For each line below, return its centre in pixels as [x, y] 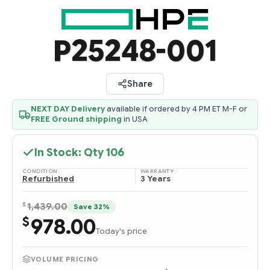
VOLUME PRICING [65, 259]
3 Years [155, 179]
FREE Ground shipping [76, 119]
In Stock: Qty [70, 152]
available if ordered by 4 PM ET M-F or [176, 109]
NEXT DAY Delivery [68, 109]
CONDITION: [41, 171]
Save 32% [92, 206]
